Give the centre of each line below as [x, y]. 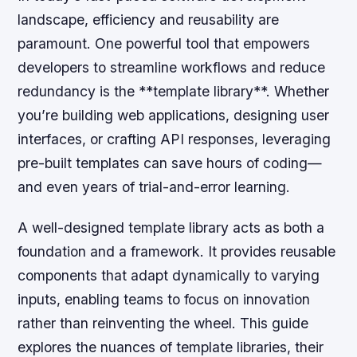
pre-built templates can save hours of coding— [170, 163]
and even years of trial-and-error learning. [154, 187]
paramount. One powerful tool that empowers [164, 43]
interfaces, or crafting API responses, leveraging [175, 139]
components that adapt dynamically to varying [169, 276]
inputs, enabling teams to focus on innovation [164, 300]
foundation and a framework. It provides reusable [177, 252]
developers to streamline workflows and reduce [172, 67]
